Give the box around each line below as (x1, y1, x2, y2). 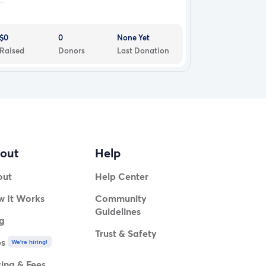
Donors (58, 45, 85, 56)
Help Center (95, 170, 149, 183)
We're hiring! (11, 237, 48, 246)
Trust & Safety (95, 227, 157, 240)
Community (95, 192, 147, 205)
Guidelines (95, 205, 141, 218)
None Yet (117, 31, 150, 43)
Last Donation (117, 45, 170, 56)
